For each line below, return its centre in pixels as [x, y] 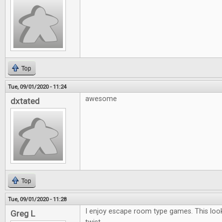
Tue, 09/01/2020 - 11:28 [37, 199]
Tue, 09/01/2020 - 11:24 [37, 87]
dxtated [25, 101]
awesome [101, 99]
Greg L [23, 214]
